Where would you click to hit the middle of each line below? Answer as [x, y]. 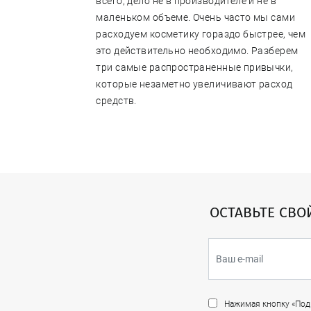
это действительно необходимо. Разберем [197, 51]
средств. [116, 101]
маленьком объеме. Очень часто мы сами [196, 18]
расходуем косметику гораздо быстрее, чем [201, 34]
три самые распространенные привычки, [195, 68]
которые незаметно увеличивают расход [194, 84]
